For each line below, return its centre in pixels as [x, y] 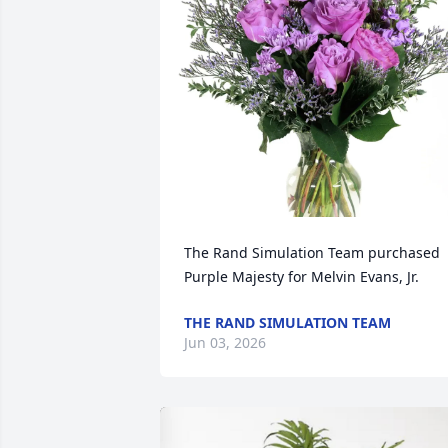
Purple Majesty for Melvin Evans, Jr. [301, 276]
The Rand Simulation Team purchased [312, 252]
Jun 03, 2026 [225, 342]
